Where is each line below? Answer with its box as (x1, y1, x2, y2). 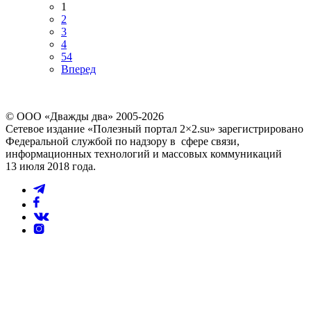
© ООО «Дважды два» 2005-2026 (6, 110, 164, 123)
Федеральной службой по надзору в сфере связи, (6, 135, 239, 148)
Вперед (61, 63, 96, 76)
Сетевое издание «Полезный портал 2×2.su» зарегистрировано (6, 123, 303, 135)
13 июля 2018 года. (6, 160, 96, 173)
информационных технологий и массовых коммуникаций (6, 148, 282, 160)
